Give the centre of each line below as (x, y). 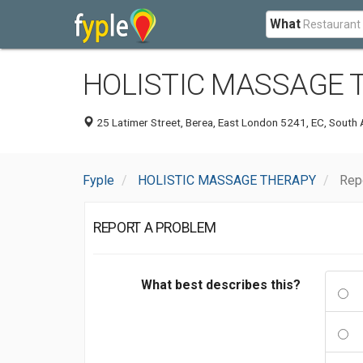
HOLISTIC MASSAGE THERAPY (227, 180)
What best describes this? (221, 285)
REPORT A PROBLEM (155, 228)
